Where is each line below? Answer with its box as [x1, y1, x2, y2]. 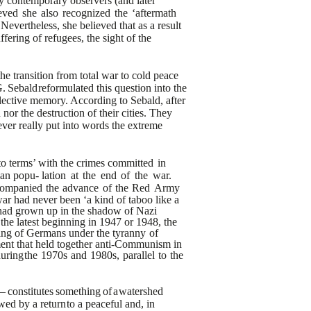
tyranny [112, 227, 146, 239]
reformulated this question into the [38, 82, 187, 94]
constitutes [7, 285, 53, 297]
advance [62, 182, 99, 194]
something [55, 285, 101, 297]
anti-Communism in [94, 238, 182, 250]
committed [108, 157, 154, 169]
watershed [119, 285, 164, 297]
